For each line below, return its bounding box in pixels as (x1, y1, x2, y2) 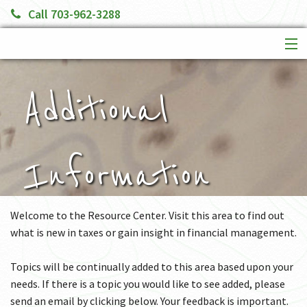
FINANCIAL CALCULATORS (8, 129, 131, 143)
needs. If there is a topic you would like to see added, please (10, 277, 285, 291)
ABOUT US (8, 107, 58, 121)
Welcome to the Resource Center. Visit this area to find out (10, 208, 284, 223)
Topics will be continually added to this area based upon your (10, 260, 293, 274)
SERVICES (8, 84, 54, 99)
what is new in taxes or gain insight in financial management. (10, 225, 297, 240)
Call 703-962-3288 (27, 6, 121, 23)
